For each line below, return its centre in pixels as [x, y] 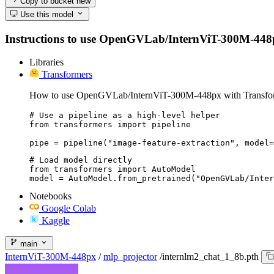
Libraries [46, 62]
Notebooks [50, 196]
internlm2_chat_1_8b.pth [210, 256]
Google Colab [69, 209]
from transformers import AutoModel [113, 169]
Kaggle [56, 221]
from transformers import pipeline [110, 125]
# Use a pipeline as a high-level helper [125, 116]
